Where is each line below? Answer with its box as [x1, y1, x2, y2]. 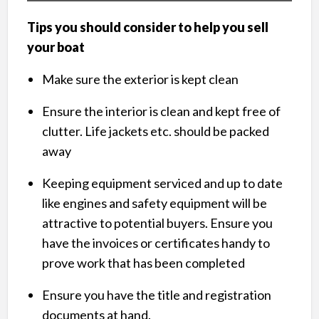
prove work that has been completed [41, 254, 245, 271]
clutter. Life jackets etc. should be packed [41, 122, 269, 139]
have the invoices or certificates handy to [41, 234, 270, 251]
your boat [26, 38, 85, 55]
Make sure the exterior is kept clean [41, 70, 239, 87]
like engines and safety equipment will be [41, 194, 267, 211]
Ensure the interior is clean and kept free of [41, 103, 281, 119]
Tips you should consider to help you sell [26, 19, 268, 35]
